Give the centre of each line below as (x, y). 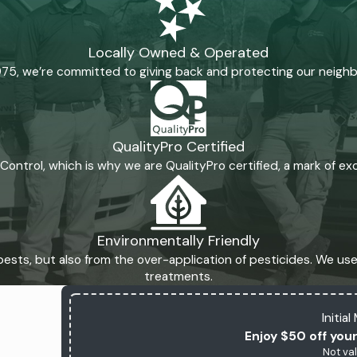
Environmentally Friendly (178, 241)
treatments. (178, 277)
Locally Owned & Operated (178, 53)
